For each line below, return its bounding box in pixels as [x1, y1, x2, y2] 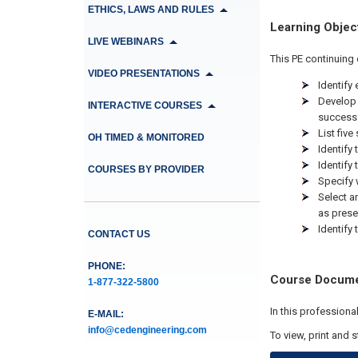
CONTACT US [87, 229, 150, 240]
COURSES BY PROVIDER [87, 164, 205, 175]
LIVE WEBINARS [87, 36, 164, 47]
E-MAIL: [87, 308, 124, 320]
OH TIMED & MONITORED [87, 132, 205, 143]
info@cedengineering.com [87, 324, 207, 336]
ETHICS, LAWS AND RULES [87, 4, 214, 15]
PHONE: [87, 261, 125, 272]
